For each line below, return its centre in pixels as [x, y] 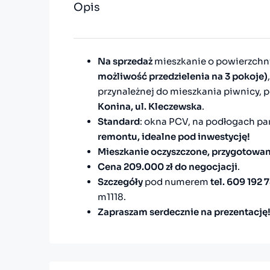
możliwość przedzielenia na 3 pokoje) [183, 77]
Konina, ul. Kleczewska [150, 107]
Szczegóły [120, 182]
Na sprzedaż [125, 61]
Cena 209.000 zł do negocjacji [168, 167]
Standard [119, 122]
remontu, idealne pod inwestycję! [174, 137]
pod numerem [177, 182]
